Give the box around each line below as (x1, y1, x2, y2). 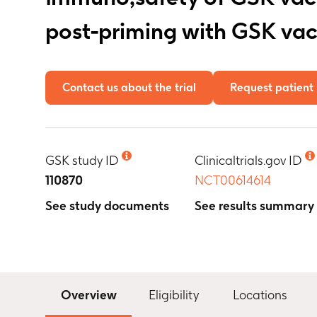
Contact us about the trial (62, 81, 196, 94)
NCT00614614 (195, 173, 272, 188)
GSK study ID (45, 153, 119, 168)
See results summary (195, 198, 315, 213)
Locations (233, 287, 287, 302)
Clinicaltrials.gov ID (195, 153, 303, 168)
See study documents (45, 198, 169, 213)
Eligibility (149, 287, 199, 302)
